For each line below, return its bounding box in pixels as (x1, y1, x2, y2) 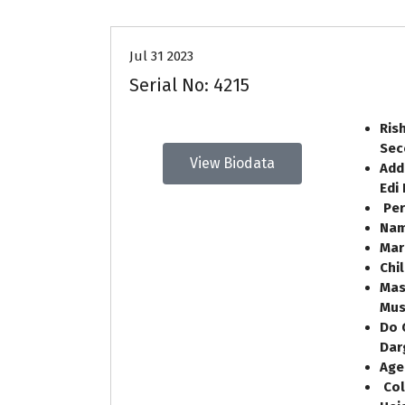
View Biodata (189, 155, 275, 173)
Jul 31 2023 (129, 48, 193, 65)
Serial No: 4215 (129, 74, 250, 97)
